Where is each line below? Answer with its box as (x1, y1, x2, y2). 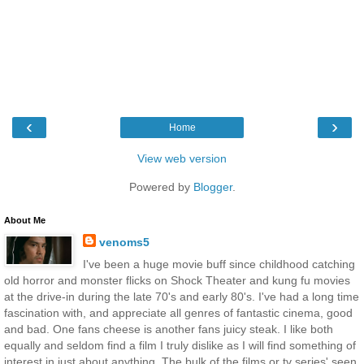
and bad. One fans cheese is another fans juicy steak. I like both (4, 323, 333, 336)
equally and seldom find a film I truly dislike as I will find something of (4, 339, 356, 353)
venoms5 (98, 235, 149, 249)
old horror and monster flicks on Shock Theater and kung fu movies (4, 274, 350, 288)
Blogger (193, 180, 232, 193)
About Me (4, 214, 45, 225)
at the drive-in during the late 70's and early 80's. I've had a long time (4, 290, 359, 304)
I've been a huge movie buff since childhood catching (82, 258, 355, 271)
